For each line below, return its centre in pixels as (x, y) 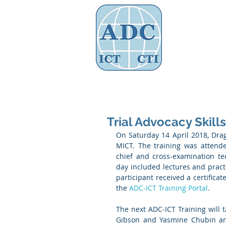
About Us (150, 83)
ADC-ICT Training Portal (168, 188)
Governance (206, 83)
